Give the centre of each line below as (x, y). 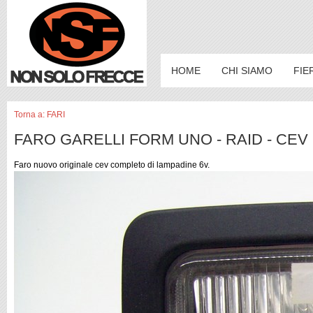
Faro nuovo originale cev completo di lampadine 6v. (112, 165)
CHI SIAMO (247, 71)
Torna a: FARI (39, 115)
